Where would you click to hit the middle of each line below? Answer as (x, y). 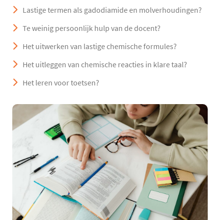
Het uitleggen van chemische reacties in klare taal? (105, 65)
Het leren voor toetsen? (61, 83)
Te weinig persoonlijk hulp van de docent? (92, 28)
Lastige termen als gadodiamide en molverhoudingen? (112, 10)
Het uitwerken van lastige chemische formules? (100, 46)
